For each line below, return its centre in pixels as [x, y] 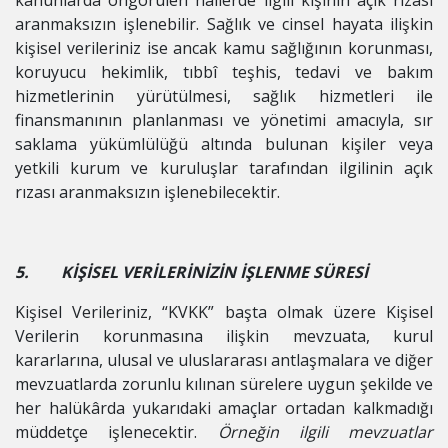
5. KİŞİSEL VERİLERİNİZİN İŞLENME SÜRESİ [191, 272]
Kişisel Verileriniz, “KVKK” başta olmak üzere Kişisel [224, 312]
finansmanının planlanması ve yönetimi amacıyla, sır [224, 120]
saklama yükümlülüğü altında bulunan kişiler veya [224, 144]
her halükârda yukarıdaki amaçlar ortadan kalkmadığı [224, 408]
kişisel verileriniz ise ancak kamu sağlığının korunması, [224, 48]
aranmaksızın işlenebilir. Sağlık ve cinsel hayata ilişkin [224, 24]
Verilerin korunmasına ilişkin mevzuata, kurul [224, 336]
